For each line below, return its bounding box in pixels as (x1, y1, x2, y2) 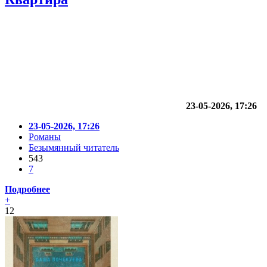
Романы (29, 132, 61, 142)
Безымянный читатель (29, 142, 119, 153)
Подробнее (5, 184, 50, 195)
